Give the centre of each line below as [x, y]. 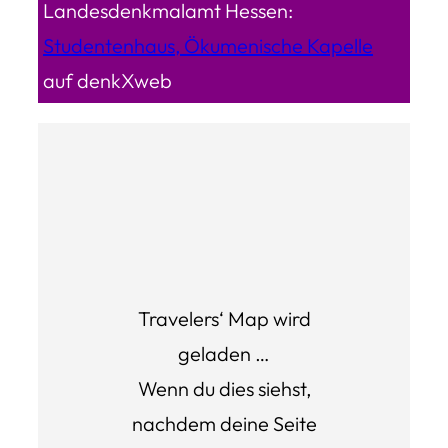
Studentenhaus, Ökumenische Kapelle [208, 45]
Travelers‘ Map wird [224, 318]
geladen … [224, 353]
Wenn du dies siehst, [224, 388]
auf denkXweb [107, 80]
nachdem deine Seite [224, 423]
